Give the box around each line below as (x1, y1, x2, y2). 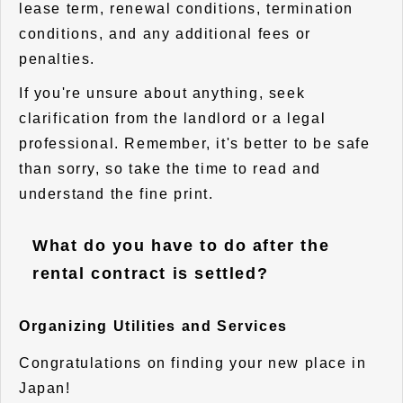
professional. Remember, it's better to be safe (19, 135, 371, 151)
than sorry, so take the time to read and (19, 160, 322, 176)
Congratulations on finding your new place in (19, 354, 367, 371)
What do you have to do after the (32, 237, 330, 255)
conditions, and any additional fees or (19, 25, 311, 41)
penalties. (19, 50, 95, 67)
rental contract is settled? (32, 264, 269, 283)
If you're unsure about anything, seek (19, 85, 306, 101)
